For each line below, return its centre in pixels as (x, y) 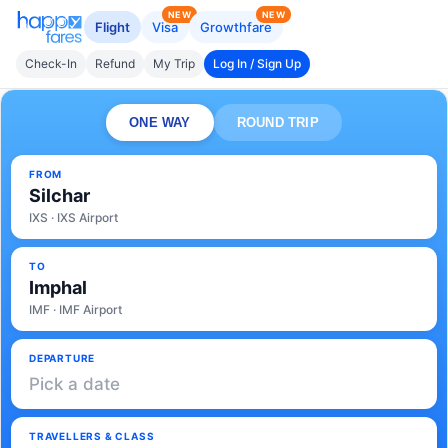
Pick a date (74, 384)
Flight (112, 27)
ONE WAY (160, 122)
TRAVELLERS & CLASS (92, 436)
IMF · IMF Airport (75, 309)
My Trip (174, 63)
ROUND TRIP (277, 122)
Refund (115, 63)
